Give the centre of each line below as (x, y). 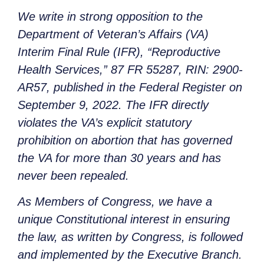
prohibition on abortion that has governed (125, 140)
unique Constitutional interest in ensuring (124, 220)
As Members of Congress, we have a (115, 202)
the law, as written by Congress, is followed (130, 237)
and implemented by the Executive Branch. (130, 255)
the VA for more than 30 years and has (119, 158)
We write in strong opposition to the (110, 16)
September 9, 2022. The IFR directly (113, 105)
